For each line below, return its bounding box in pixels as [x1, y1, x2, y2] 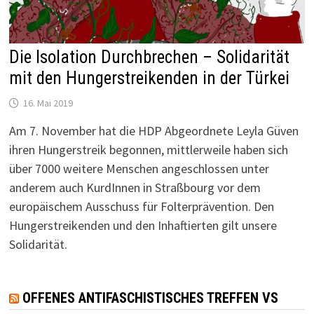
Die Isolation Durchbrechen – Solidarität [8, 46, 289, 67]
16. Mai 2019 [22, 96, 73, 109]
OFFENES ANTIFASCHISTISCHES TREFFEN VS [22, 289, 278, 306]
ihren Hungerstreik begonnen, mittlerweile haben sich [8, 141, 288, 158]
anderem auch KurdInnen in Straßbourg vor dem [8, 179, 261, 196]
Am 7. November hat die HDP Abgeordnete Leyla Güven [8, 122, 299, 139]
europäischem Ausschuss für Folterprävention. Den [8, 198, 274, 214]
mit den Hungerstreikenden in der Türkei [8, 67, 289, 88]
